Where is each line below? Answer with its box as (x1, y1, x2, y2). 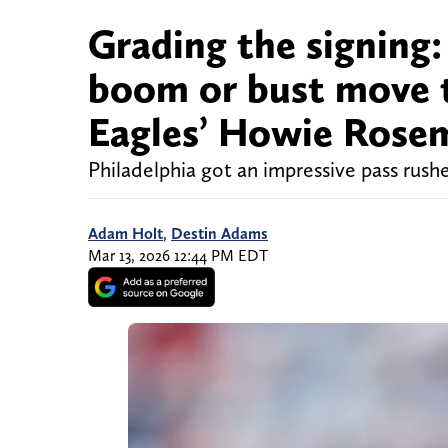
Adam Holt (88, 224, 163, 244)
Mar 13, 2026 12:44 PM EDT (88, 246, 268, 266)
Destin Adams (171, 224, 268, 244)
